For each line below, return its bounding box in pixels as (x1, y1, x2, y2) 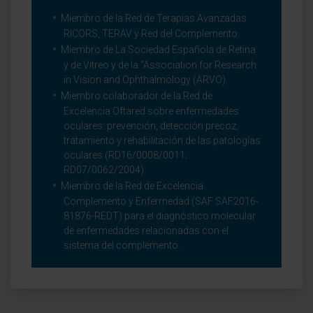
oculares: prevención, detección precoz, (64, 120, 238, 131)
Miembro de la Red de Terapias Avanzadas (61, 13, 247, 24)
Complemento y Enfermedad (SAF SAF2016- (64, 196, 259, 207)
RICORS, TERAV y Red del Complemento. (64, 28, 240, 39)
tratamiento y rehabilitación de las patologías (64, 135, 261, 146)
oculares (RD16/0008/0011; (64, 150, 187, 161)
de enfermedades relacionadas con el (64, 225, 228, 236)
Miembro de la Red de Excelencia (61, 180, 203, 191)
